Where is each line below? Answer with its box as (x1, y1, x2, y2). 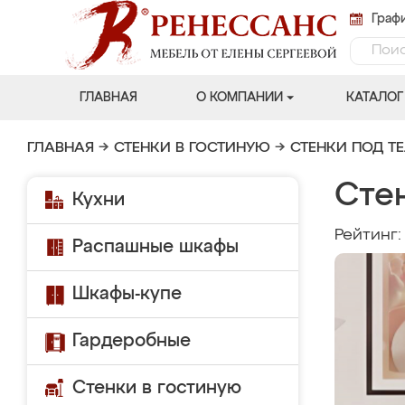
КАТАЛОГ (345, 91, 403, 104)
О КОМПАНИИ (195, 91, 283, 104)
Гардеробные (72, 332, 191, 350)
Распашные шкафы (72, 238, 239, 256)
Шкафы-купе (72, 285, 182, 303)
